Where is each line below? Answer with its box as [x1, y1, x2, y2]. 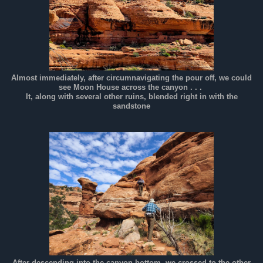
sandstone [113, 102, 150, 110]
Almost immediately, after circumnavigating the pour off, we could [11, 73, 252, 82]
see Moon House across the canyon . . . [59, 83, 204, 92]
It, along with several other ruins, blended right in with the [25, 92, 238, 101]
